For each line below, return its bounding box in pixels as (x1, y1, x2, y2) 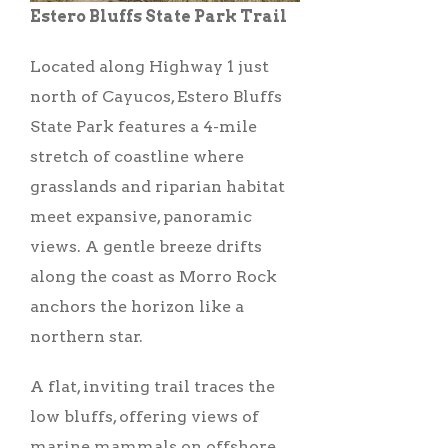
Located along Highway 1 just (30, 57, 269, 77)
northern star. (30, 327, 143, 347)
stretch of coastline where (30, 147, 244, 167)
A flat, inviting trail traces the (30, 377, 275, 397)
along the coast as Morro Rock (30, 267, 277, 287)
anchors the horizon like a (30, 297, 244, 317)
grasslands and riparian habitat (30, 177, 285, 197)
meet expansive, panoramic (30, 207, 252, 227)
